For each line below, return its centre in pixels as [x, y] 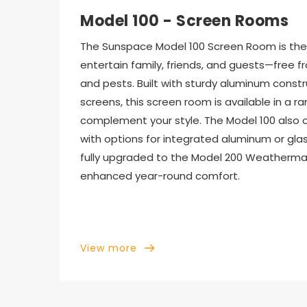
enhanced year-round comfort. [160, 175]
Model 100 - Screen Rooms [184, 21]
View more [109, 248]
